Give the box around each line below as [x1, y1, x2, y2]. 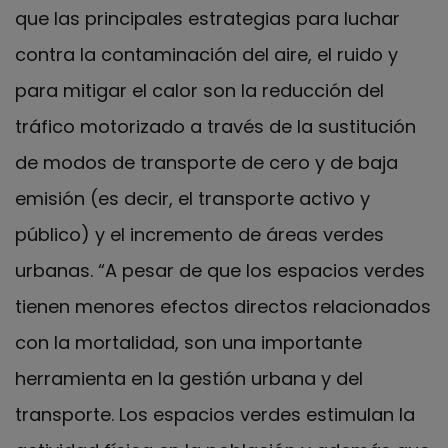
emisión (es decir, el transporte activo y [15, 185, 370, 211]
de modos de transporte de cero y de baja [15, 149, 398, 175]
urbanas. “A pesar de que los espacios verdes [15, 257, 425, 283]
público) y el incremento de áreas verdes [15, 221, 384, 247]
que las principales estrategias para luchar [15, 5, 400, 31]
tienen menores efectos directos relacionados [15, 293, 431, 319]
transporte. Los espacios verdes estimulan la [15, 401, 415, 427]
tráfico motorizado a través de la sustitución [15, 113, 416, 139]
